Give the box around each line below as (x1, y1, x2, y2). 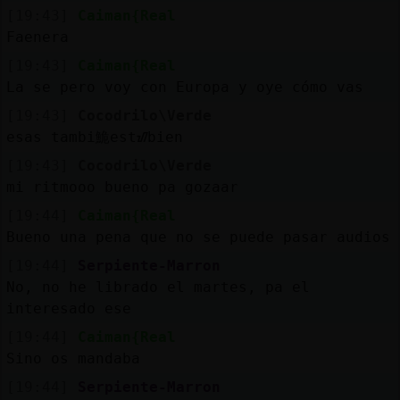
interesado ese (5, 299, 131, 317)
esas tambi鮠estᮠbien (5, 128, 183, 146)
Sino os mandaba (5, 349, 140, 367)
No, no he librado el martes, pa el (5, 278, 310, 296)
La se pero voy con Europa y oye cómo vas (5, 78, 363, 96)
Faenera (5, 28, 69, 46)
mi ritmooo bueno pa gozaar (5, 178, 238, 196)
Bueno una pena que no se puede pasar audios (5, 228, 390, 246)
